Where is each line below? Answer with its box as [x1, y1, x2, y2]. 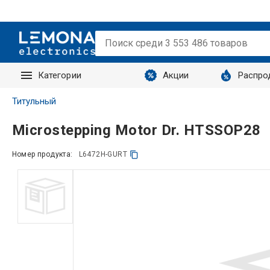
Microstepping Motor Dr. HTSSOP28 [11, 121, 261, 139]
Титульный [11, 96, 56, 107]
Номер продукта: [11, 150, 73, 159]
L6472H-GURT [78, 150, 127, 159]
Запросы [39, 95, 77, 106]
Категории [37, 70, 81, 81]
